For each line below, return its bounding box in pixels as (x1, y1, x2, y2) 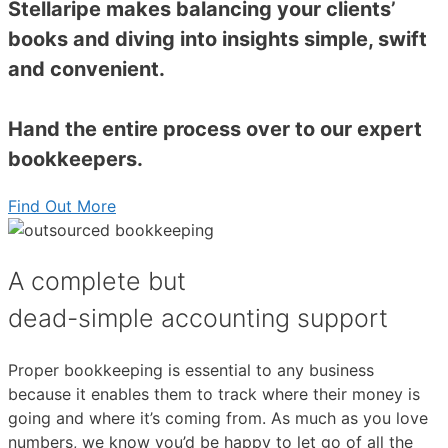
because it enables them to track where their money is (8, 383, 420, 404)
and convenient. (8, 57, 165, 81)
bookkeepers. (8, 147, 143, 171)
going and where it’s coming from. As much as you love (8, 407, 428, 428)
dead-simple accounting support (8, 302, 388, 333)
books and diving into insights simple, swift (8, 27, 427, 51)
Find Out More (8, 196, 116, 216)
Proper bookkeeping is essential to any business (8, 359, 374, 380)
